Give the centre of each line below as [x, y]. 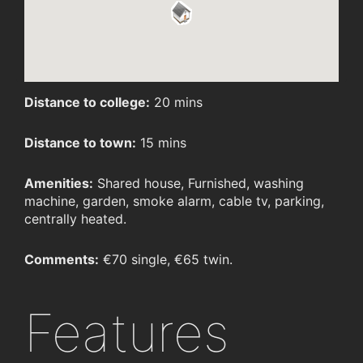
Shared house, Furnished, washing [199, 184]
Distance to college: [87, 102]
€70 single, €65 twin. [166, 260]
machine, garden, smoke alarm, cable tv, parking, [174, 201]
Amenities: [59, 184]
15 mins [161, 143]
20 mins [176, 102]
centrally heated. [75, 219]
